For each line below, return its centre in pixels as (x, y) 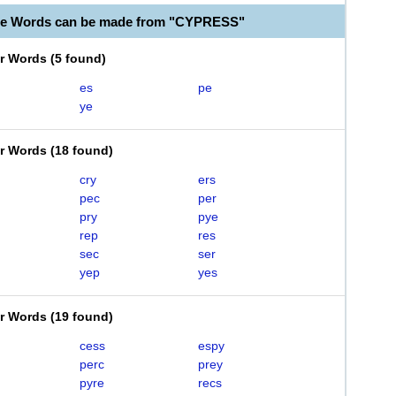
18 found (82, 150)
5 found (78, 58)
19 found (82, 316)
